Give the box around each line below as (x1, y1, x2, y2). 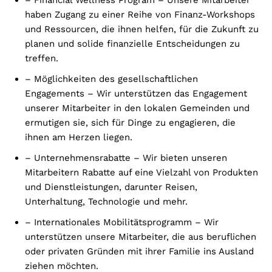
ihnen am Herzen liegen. (25, 131, 132, 143)
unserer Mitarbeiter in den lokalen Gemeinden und (25, 102, 250, 114)
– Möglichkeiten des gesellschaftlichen (25, 73, 198, 84)
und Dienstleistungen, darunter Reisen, (25, 181, 197, 192)
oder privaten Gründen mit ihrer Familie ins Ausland (25, 245, 254, 257)
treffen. (25, 52, 58, 64)
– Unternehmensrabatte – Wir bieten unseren (25, 152, 227, 163)
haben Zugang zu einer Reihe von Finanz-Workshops (25, 8, 255, 20)
